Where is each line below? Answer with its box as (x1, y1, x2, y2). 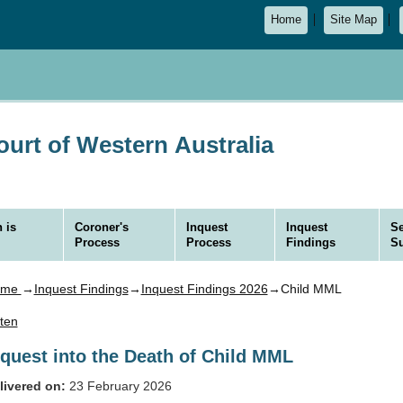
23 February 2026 (65, 378, 172, 393)
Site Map (329, 13, 377, 27)
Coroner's (74, 219, 129, 234)
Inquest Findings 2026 (140, 282, 268, 297)
